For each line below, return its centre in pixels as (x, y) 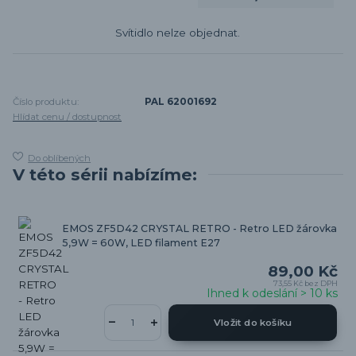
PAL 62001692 (181, 101)
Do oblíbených (60, 158)
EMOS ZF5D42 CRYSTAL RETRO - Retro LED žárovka (199, 228)
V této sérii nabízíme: (105, 174)
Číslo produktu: (46, 101)
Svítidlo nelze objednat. (178, 33)
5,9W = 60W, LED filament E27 (141, 242)
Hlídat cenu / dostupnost (67, 116)
